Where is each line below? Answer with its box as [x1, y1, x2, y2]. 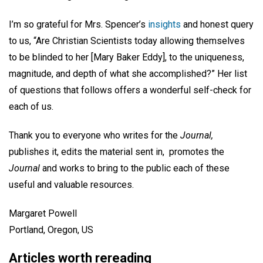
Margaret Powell [9, 207, 77, 219]
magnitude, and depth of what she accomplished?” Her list [9, 68, 247, 80]
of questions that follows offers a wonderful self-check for [9, 85, 251, 96]
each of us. [9, 101, 53, 113]
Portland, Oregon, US [9, 224, 93, 235]
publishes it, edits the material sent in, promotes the [9, 146, 224, 157]
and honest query [181, 19, 254, 31]
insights [148, 19, 181, 31]
